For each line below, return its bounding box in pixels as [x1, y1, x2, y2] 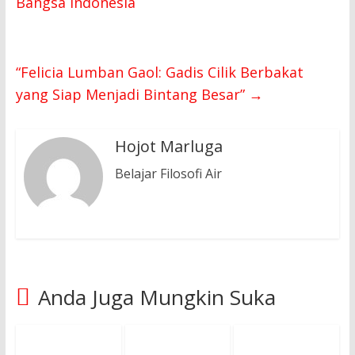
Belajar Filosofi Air [114, 165, 222, 183]
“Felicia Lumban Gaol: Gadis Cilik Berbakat [15, 63, 303, 82]
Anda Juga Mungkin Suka [37, 283, 276, 312]
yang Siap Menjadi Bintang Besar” [15, 85, 249, 105]
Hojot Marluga [114, 136, 223, 158]
